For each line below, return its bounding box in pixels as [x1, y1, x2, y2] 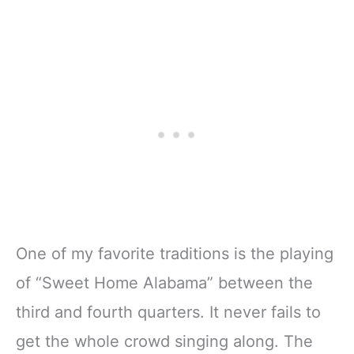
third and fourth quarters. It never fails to [16, 302, 321, 322]
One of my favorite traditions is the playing [16, 243, 333, 263]
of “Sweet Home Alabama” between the [16, 273, 313, 292]
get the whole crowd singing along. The [16, 331, 313, 351]
